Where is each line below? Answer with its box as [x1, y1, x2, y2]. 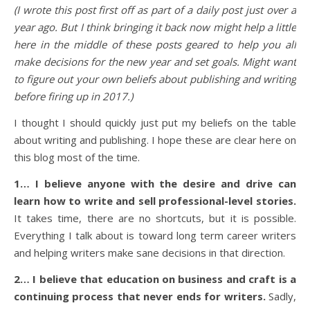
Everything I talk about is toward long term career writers [14, 228, 296, 242]
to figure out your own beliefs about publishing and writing [14, 72, 296, 86]
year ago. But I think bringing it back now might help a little [14, 20, 296, 34]
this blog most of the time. [14, 150, 140, 164]
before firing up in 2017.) [14, 89, 133, 103]
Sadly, [265, 289, 297, 303]
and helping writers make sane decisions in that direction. [14, 246, 285, 259]
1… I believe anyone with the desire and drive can [14, 176, 296, 190]
